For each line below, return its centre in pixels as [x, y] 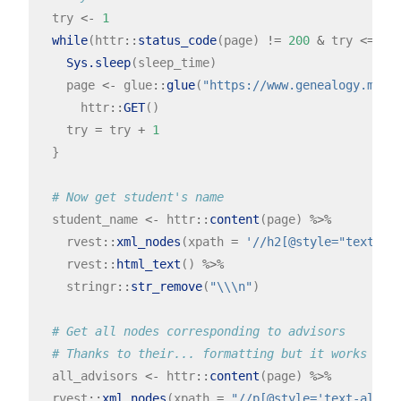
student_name [91, 220]
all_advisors [91, 376]
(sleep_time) [173, 63]
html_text [148, 264]
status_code [177, 41]
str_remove [166, 287]
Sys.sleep [98, 63]
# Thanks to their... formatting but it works [209, 354]
